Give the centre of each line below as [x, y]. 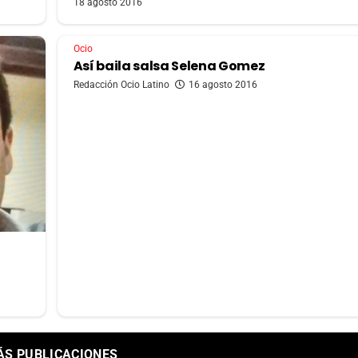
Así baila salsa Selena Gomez [169, 66]
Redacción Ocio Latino [121, 85]
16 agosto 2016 [223, 85]
